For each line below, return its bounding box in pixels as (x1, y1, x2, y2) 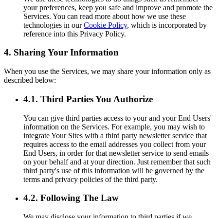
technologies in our (23, 20, 84, 29)
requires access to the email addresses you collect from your (23, 140, 206, 148)
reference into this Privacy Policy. (23, 29, 126, 38)
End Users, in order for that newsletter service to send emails (23, 148, 209, 157)
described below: (4, 76, 56, 85)
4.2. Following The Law (23, 193, 119, 203)
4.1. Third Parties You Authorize (23, 93, 153, 104)
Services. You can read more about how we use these (23, 12, 186, 20)
